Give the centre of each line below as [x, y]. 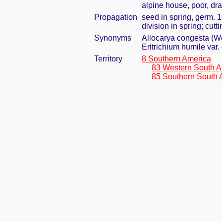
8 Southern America [176, 59]
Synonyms [113, 38]
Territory [108, 59]
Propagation [116, 17]
